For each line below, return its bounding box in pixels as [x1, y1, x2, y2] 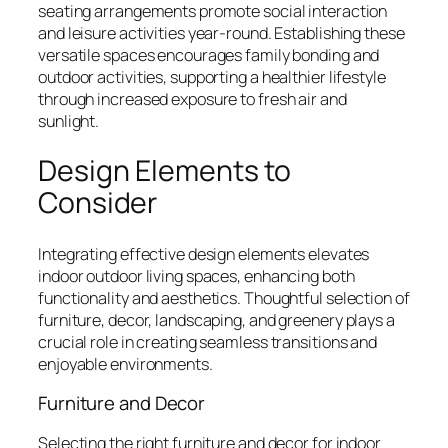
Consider [38, 183, 158, 223]
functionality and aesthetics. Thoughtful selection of [38, 286, 410, 309]
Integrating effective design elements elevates [38, 242, 370, 265]
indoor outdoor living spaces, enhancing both [38, 264, 355, 287]
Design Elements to [38, 151, 292, 191]
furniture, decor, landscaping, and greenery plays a [38, 308, 395, 331]
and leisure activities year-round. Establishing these [38, 21, 405, 44]
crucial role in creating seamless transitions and [38, 330, 378, 353]
